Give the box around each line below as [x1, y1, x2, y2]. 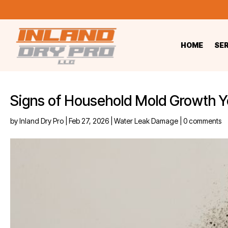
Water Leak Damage [114, 117, 178, 126]
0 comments [183, 117, 221, 126]
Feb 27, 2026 [69, 117, 109, 126]
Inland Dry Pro [19, 117, 64, 126]
